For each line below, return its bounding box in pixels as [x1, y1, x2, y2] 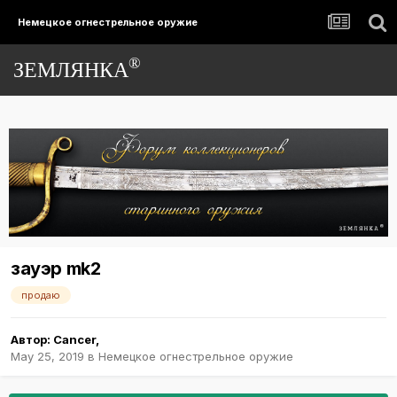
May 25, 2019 [11, 348, 84, 363]
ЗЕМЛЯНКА [13, 58, 128, 82]
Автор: [11, 331, 53, 346]
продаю [21, 288, 60, 301]
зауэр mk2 [11, 257, 101, 279]
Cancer [53, 331, 96, 346]
